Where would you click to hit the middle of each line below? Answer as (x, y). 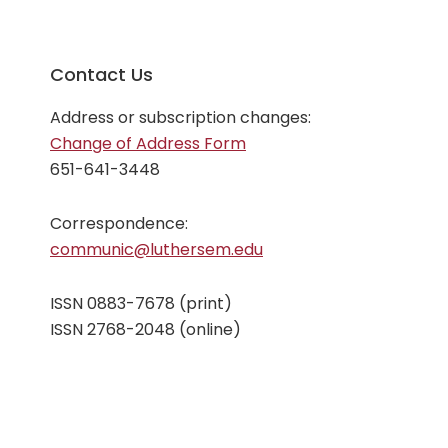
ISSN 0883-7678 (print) (141, 303)
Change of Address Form (148, 143)
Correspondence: (119, 223)
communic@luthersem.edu (156, 249)
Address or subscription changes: (180, 117)
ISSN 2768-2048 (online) (145, 329)
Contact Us (101, 74)
